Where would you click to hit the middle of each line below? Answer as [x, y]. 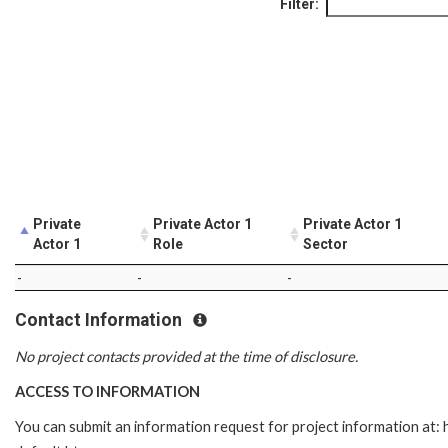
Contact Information [100, 319]
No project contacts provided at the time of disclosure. [186, 357]
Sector [325, 243]
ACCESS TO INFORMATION [107, 392]
